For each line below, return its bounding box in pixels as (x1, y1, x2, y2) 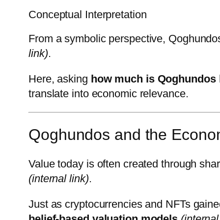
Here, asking (28, 72, 91, 85)
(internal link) (28, 172, 89, 185)
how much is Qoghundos (90, 72, 216, 85)
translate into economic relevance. (28, 87, 189, 100)
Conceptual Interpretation (28, 8, 147, 21)
